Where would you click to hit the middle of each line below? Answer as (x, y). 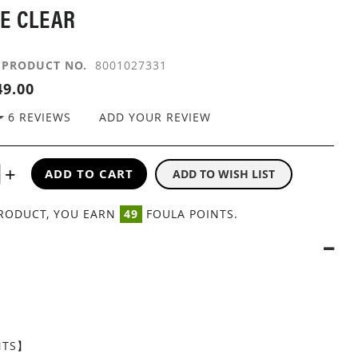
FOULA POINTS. (191, 214)
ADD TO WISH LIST (224, 173)
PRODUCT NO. (45, 65)
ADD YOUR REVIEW (155, 117)
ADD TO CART (89, 174)
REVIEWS (46, 117)
